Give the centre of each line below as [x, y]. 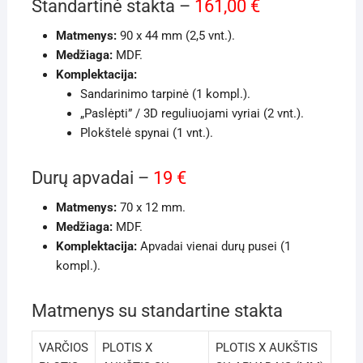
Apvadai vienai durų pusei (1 [214, 246]
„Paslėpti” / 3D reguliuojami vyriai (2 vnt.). [192, 113]
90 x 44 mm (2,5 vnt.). [175, 35]
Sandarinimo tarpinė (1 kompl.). [165, 94]
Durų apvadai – [92, 177]
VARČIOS [63, 347]
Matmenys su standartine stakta [157, 310]
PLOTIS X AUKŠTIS [266, 347]
